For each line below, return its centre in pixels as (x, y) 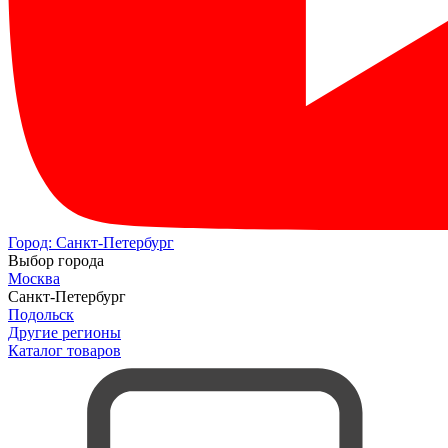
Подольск (41, 315)
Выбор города (56, 261)
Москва (34, 279)
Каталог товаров (64, 351)
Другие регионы (64, 333)
